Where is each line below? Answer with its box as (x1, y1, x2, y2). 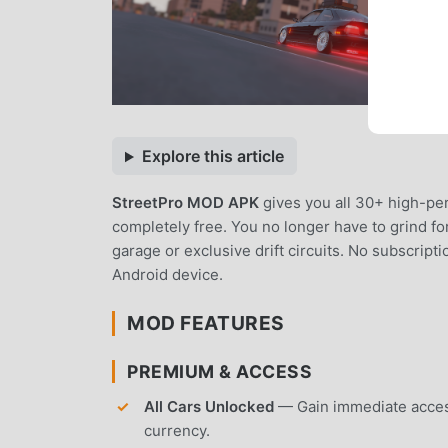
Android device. (112, 265, 223, 285)
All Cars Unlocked (144, 397, 274, 417)
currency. (144, 421, 210, 441)
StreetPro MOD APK (112, 193, 259, 213)
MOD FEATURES (127, 311, 285, 336)
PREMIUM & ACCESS (127, 361, 313, 383)
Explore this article (141, 146, 284, 167)
